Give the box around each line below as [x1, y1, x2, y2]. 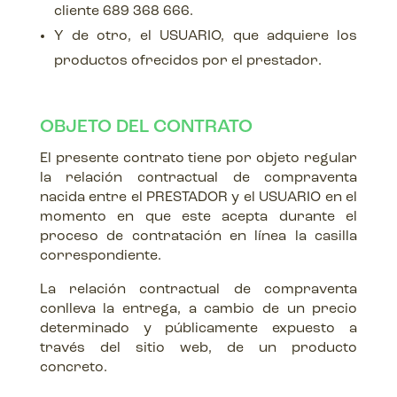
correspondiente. [39, 249, 161, 263]
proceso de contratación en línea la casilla [39, 230, 358, 244]
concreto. [39, 361, 107, 375]
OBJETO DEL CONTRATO [39, 118, 253, 136]
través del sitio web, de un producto [39, 341, 358, 355]
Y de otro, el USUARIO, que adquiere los [53, 29, 358, 43]
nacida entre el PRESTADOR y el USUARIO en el [39, 191, 358, 205]
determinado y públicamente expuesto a [39, 322, 358, 336]
